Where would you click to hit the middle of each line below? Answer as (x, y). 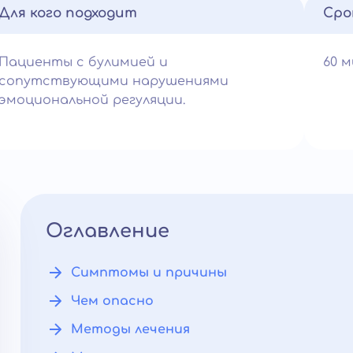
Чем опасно (112, 301)
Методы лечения (130, 329)
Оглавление (108, 231)
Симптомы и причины (149, 273)
